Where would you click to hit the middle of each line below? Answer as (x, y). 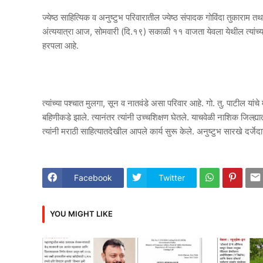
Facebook (93, 178)
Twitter (172, 178)
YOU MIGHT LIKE (81, 214)
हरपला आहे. (60, 45)
